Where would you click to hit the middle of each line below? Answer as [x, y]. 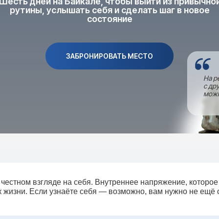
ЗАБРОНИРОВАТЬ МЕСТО [109, 56]
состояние [110, 19]
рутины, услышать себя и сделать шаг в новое [110, 10]
